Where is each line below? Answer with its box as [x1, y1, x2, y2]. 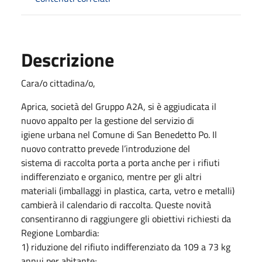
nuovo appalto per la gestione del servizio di [21, 113, 194, 127]
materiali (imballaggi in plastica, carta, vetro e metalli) [21, 183, 235, 198]
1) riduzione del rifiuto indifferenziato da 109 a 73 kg [21, 239, 230, 254]
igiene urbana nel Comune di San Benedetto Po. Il [21, 127, 217, 142]
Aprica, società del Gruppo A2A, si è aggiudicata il [21, 99, 216, 113]
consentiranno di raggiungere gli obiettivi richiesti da [21, 211, 231, 226]
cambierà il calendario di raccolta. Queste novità [21, 197, 211, 212]
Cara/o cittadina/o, [21, 75, 95, 90]
